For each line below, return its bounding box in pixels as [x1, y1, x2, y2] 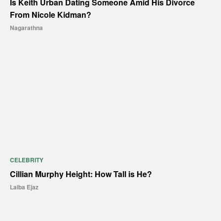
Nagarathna [10, 23, 43, 33]
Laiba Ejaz [10, 183, 38, 192]
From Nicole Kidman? [10, 9, 91, 21]
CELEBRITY [10, 155, 43, 165]
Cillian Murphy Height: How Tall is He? [10, 168, 152, 180]
